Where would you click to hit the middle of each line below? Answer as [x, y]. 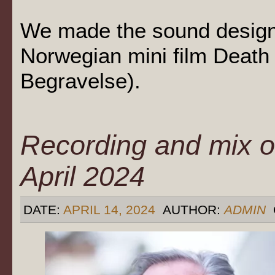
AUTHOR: [192, 209]
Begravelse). [80, 80]
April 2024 [83, 176]
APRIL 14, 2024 [109, 209]
